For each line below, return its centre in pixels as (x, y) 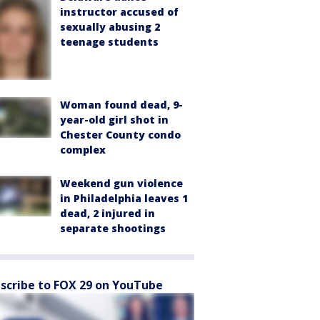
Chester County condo (120, 135)
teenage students (109, 42)
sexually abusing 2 (110, 27)
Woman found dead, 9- (121, 105)
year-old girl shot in (114, 120)
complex (83, 150)
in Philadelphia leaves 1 (124, 199)
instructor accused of (119, 12)
